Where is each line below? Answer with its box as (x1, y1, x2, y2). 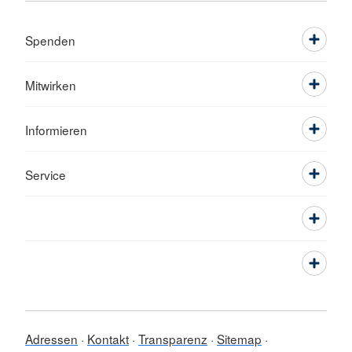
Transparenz (138, 330, 207, 347)
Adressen (25, 330, 78, 347)
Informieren (25, 121, 87, 138)
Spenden (25, 31, 75, 49)
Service (25, 166, 66, 183)
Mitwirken (25, 76, 76, 93)
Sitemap (217, 330, 262, 347)
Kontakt (87, 330, 129, 347)
